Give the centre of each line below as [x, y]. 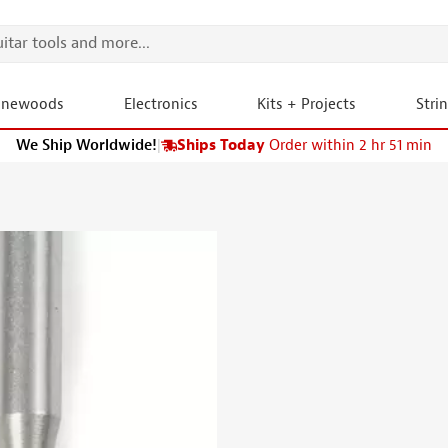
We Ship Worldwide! [86, 145]
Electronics [160, 104]
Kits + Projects [307, 104]
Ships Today [221, 145]
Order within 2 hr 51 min [350, 145]
